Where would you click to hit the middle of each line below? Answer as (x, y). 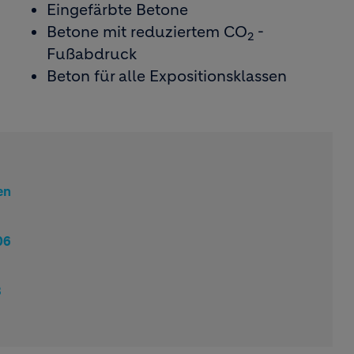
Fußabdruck (91, 54)
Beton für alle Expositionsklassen (166, 76)
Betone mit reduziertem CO (147, 32)
